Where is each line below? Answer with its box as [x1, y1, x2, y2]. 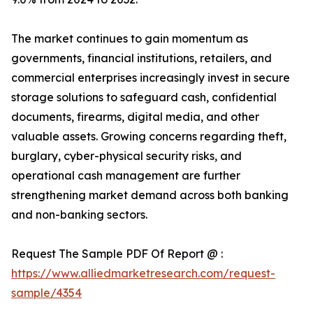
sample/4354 [11, 286, 82, 300]
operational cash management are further [11, 168, 240, 183]
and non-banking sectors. [11, 208, 147, 222]
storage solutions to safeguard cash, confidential [11, 90, 277, 105]
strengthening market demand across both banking [11, 188, 289, 203]
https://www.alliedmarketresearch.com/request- [11, 266, 275, 281]
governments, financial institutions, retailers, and [11, 51, 272, 66]
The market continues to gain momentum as [11, 31, 248, 46]
